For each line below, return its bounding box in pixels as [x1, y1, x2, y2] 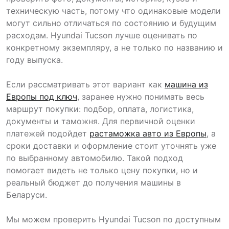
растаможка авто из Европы [89, 128, 207, 139]
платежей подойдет [6, 128, 89, 139]
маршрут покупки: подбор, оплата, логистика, [6, 104, 194, 114]
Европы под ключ [6, 91, 77, 102]
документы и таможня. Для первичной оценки [6, 116, 195, 126]
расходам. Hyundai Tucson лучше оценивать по [6, 30, 197, 40]
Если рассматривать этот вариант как [6, 79, 165, 89]
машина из [165, 79, 208, 89]
